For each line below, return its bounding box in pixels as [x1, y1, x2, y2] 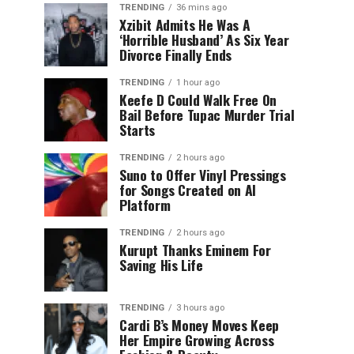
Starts [119, 119, 155, 140]
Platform [119, 194, 171, 215]
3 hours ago [176, 303, 224, 313]
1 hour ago [176, 77, 220, 88]
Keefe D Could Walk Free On [119, 89, 277, 110]
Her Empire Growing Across [119, 330, 274, 350]
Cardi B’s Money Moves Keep [119, 314, 279, 335]
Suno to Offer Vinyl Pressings [119, 164, 286, 185]
